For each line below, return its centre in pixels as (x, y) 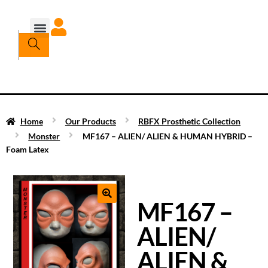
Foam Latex (28, 149)
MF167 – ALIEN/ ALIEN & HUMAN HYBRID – (167, 136)
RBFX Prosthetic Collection (190, 121)
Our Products (90, 121)
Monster (44, 136)
